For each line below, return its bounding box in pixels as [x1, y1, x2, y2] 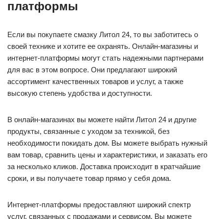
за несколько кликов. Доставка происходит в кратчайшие [7, 162, 200, 171]
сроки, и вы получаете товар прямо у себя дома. [7, 174, 171, 183]
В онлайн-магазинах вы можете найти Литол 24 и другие [7, 115, 197, 124]
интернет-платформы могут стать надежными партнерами [7, 54, 203, 63]
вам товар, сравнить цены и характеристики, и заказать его [7, 151, 207, 159]
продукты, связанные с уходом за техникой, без [7, 127, 170, 136]
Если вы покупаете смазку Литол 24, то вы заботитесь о [7, 30, 198, 39]
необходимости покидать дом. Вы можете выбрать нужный [7, 139, 207, 148]
